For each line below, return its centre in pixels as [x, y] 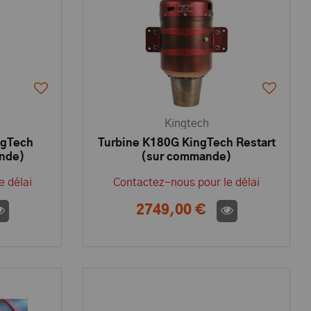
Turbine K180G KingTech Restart [186, 143]
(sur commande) [187, 157]
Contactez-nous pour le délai [187, 183]
